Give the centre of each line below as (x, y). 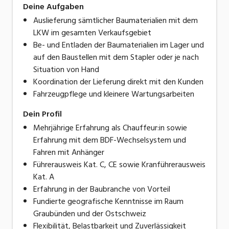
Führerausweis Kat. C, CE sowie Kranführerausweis (119, 164)
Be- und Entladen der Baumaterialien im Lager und (119, 45)
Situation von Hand (66, 69)
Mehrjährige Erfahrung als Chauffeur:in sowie (110, 128)
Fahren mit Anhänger (69, 152)
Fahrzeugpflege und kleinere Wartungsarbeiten (114, 94)
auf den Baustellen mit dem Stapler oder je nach (116, 57)
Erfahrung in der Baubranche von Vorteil (102, 189)
